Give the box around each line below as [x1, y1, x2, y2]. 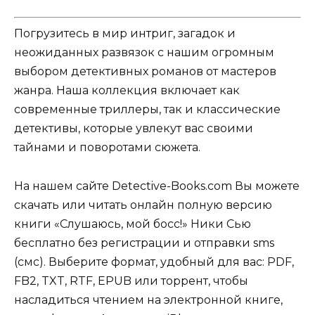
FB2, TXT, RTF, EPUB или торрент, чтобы [14, 274, 248, 288]
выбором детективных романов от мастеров [14, 65, 276, 79]
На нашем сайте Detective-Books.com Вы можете [14, 179, 300, 193]
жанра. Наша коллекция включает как [14, 84, 240, 98]
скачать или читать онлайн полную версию [14, 198, 272, 212]
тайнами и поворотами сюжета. [14, 141, 200, 155]
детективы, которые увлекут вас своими [14, 122, 253, 136]
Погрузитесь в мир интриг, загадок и [14, 27, 236, 41]
